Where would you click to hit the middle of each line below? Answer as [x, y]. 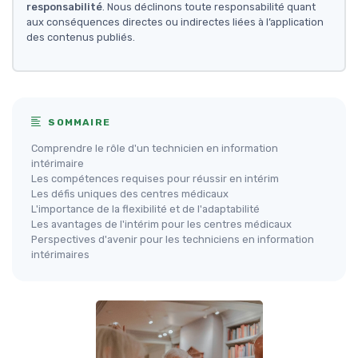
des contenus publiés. [81, 38]
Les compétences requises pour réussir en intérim [155, 179]
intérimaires [60, 255]
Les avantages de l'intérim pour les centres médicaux [161, 225]
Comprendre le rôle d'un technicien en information [155, 149]
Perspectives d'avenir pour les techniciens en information [173, 240]
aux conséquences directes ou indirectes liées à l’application [175, 22]
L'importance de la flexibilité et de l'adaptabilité [145, 209]
